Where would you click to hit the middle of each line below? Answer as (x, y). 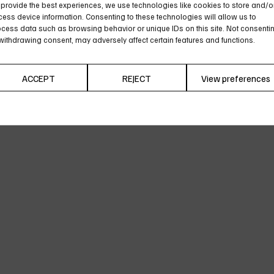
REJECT (137, 78)
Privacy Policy (161, 106)
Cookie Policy (113, 106)
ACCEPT (38, 78)
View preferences (235, 78)
